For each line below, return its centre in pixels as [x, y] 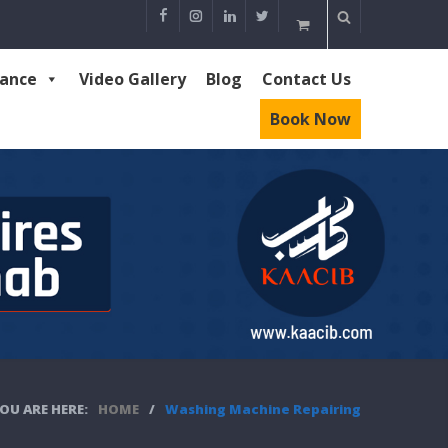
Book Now [310, 119]
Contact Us [306, 79]
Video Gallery [132, 79]
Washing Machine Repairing [263, 409]
